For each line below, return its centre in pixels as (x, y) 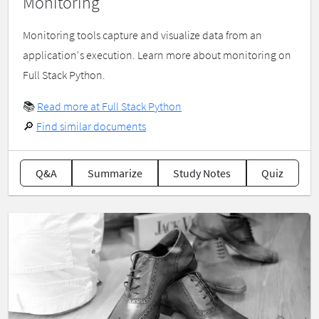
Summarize (115, 173)
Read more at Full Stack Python (109, 106)
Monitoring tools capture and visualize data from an (142, 35)
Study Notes (202, 173)
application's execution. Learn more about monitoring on (157, 55)
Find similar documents (91, 126)
